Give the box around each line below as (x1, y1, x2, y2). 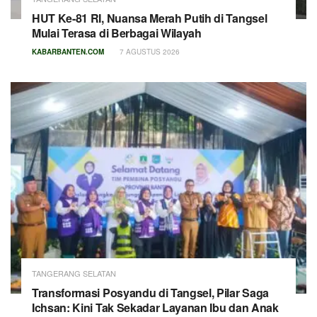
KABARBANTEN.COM (32, 46, 104, 57)
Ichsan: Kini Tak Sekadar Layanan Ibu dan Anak (32, 299, 279, 316)
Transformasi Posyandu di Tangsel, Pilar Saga (32, 284, 269, 301)
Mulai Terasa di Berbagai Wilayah (32, 24, 202, 41)
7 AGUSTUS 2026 (117, 46, 180, 57)
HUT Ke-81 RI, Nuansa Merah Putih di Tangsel (32, 9, 267, 26)
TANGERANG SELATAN (32, 267, 116, 279)
